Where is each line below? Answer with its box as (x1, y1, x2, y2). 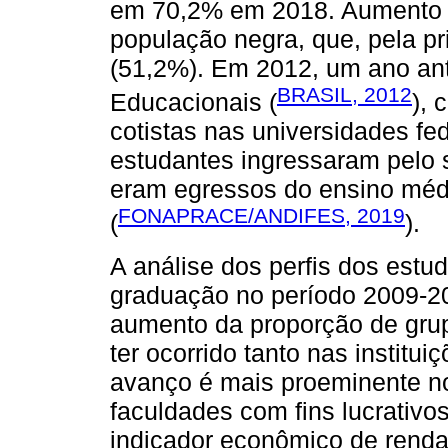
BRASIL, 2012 (277, 82, 412, 106)
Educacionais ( (110, 88, 277, 117)
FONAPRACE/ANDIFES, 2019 (118, 204, 405, 228)
